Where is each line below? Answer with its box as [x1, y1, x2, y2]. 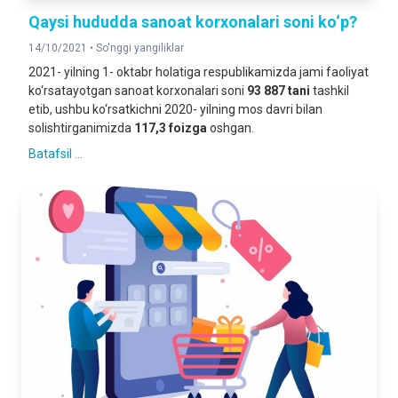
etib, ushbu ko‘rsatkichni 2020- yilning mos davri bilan [28, 102, 322, 116]
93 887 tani [247, 84, 310, 98]
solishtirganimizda [28, 121, 134, 135]
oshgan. [207, 121, 254, 135]
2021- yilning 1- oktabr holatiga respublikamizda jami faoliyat [28, 65, 369, 79]
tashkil [310, 84, 349, 98]
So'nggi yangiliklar [96, 42, 184, 54]
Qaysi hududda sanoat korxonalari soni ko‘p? [28, 12, 357, 31]
